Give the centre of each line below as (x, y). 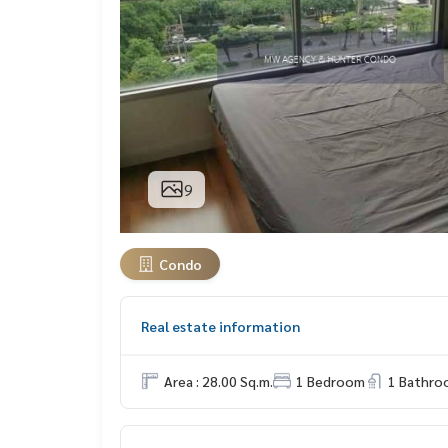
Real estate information (220, 325)
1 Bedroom (330, 380)
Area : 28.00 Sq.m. (218, 380)
